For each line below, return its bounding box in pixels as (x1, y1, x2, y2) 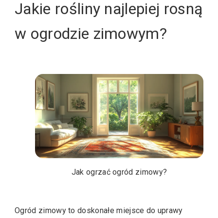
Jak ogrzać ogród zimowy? (71, 167, 167, 177)
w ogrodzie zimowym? (15, 24, 167, 43)
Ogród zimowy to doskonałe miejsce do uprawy (15, 206, 183, 215)
